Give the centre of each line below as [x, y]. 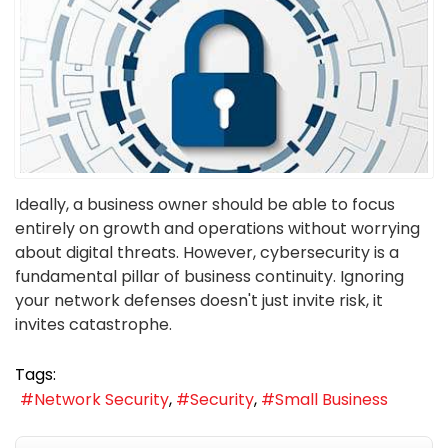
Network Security [101, 399]
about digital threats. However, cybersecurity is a [207, 252]
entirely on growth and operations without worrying [217, 228]
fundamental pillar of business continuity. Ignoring [209, 276]
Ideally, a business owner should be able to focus [205, 204]
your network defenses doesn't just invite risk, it [199, 300]
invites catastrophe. [93, 324]
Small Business [331, 399]
